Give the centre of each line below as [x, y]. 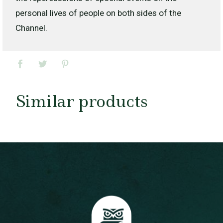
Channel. [31, 28]
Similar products [82, 102]
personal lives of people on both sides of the [98, 13]
